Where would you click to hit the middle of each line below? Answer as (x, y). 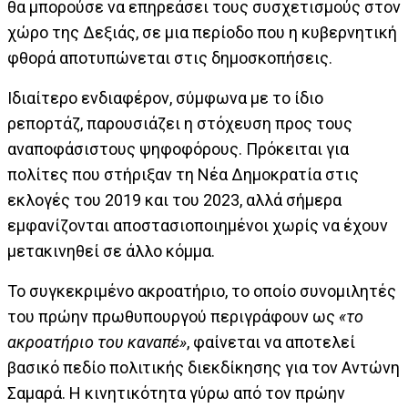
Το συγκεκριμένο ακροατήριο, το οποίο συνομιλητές (202, 291)
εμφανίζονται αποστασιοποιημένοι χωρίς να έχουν (198, 225)
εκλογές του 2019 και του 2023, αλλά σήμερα (174, 199)
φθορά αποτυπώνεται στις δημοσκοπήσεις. (170, 57)
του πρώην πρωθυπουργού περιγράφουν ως (173, 316)
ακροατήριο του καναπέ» (97, 342)
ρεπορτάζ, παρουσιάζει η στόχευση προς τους (180, 123)
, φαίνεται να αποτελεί (271, 342)
